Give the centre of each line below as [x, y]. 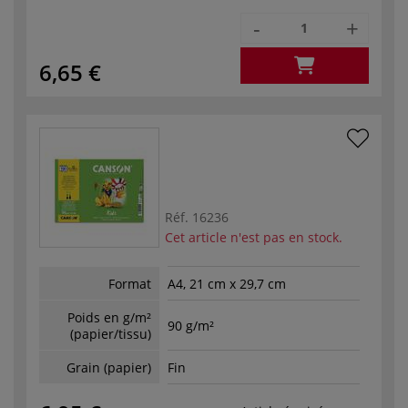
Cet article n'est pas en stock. [254, 237]
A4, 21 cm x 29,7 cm [227, 284]
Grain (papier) [109, 367]
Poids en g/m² [109, 317]
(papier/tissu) [111, 333]
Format [130, 283]
